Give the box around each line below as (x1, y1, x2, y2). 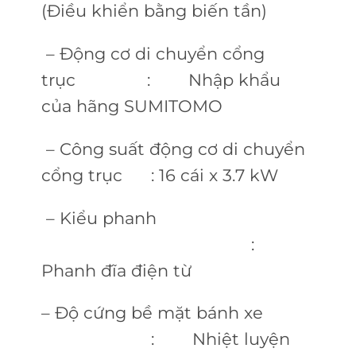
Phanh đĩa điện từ (41, 260, 192, 281)
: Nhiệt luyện (41, 329, 290, 350)
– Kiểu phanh (41, 207, 157, 228)
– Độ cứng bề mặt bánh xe (41, 303, 263, 323)
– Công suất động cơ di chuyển (41, 138, 305, 159)
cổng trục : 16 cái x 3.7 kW (41, 164, 302, 185)
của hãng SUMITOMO (41, 95, 222, 116)
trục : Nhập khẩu (41, 69, 281, 90)
